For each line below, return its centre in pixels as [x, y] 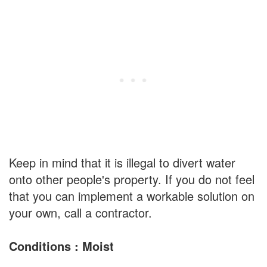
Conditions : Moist [61, 246]
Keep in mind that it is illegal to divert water [122, 163]
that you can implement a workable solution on [132, 196]
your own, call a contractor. [80, 213]
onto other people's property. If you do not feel [132, 179]
